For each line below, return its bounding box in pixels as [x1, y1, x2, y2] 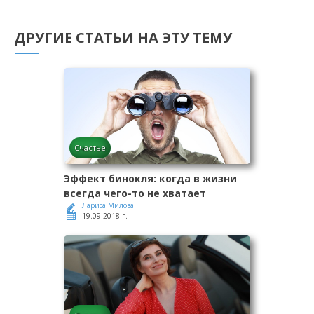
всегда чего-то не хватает [64, 186, 206, 200]
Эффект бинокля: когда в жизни [64, 172, 237, 186]
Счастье [74, 142, 106, 153]
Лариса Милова [82, 200, 134, 211]
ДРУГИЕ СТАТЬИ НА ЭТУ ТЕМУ [14, 28, 232, 48]
